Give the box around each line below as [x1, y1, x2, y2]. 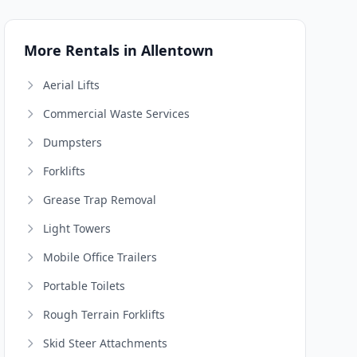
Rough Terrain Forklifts [43, 307, 166, 322]
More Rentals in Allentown [24, 41, 214, 60]
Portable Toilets [43, 278, 126, 293]
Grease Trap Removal [43, 192, 157, 207]
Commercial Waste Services [43, 106, 190, 121]
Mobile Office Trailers [43, 249, 158, 265]
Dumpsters [43, 135, 103, 150]
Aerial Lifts [43, 77, 100, 92]
